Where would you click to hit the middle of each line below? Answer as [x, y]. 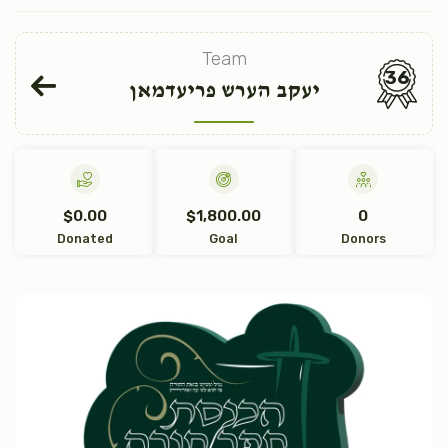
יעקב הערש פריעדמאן [224, 91]
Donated [84, 238]
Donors [363, 238]
